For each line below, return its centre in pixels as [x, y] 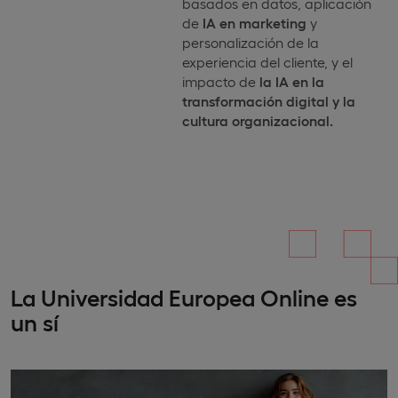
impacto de [220, 82]
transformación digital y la [268, 101]
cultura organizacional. [257, 121]
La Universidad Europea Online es [184, 297]
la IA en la [291, 82]
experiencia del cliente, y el [267, 62]
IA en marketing [254, 23]
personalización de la [250, 43]
